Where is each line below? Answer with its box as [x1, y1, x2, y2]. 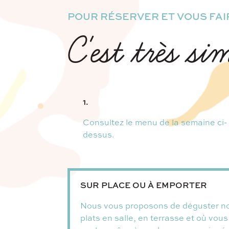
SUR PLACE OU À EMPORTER [80, 179, 207, 191]
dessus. [83, 128, 114, 140]
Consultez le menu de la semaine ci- [83, 116, 227, 128]
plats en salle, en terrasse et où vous [80, 212, 228, 223]
